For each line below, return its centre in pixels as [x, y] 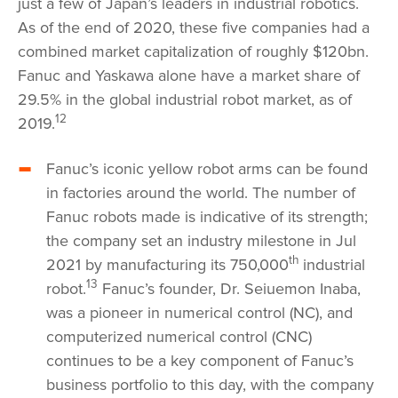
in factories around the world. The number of [201, 193]
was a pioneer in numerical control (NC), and [199, 313]
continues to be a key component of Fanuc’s [200, 361]
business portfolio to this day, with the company [210, 385]
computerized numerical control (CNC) [179, 337]
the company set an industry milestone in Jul [201, 241]
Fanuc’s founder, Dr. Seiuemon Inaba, [229, 289]
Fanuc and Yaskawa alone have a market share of [189, 76]
